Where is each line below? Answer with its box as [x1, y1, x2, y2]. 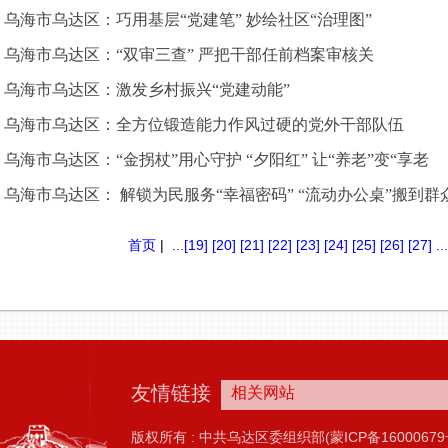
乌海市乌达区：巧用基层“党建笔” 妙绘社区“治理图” [4, 11, 372, 28]
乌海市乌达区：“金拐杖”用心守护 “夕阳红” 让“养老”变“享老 [4, 151, 429, 168]
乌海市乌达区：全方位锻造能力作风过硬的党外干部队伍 [4, 116, 404, 133]
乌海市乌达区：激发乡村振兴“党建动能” [4, 81, 290, 98]
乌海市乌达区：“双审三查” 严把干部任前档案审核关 [4, 46, 374, 63]
